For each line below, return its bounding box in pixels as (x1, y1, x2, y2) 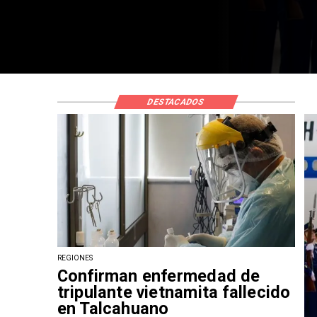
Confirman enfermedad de (57, 265, 260, 286)
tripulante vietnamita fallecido (57, 282, 291, 302)
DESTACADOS (146, 96, 207, 107)
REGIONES (57, 254, 93, 263)
